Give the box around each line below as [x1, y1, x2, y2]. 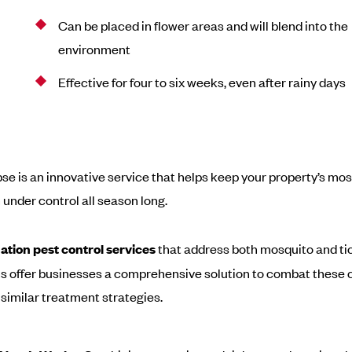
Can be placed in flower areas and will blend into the [57, 16, 348, 34]
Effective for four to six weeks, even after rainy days [57, 73, 346, 90]
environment [57, 40, 130, 57]
